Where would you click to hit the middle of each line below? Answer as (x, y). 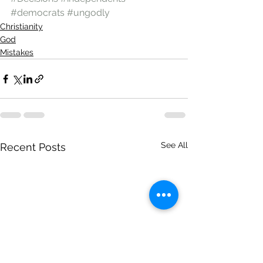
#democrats (38, 13)
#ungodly (88, 13)
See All (174, 145)
